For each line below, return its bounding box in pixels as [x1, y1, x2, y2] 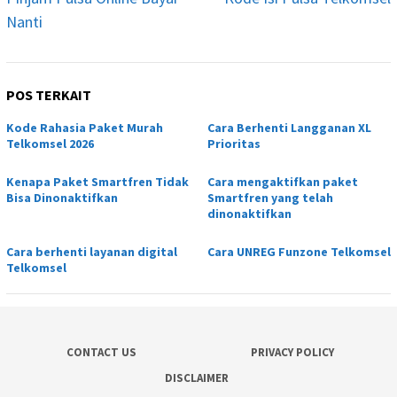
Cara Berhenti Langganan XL [207, 119, 371, 136]
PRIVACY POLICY [250, 344, 334, 360]
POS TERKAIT [6, 85, 91, 104]
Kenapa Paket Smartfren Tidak [6, 173, 189, 190]
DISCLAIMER [164, 370, 229, 385]
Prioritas [207, 135, 261, 152]
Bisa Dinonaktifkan [6, 189, 118, 206]
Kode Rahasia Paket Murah [6, 119, 163, 136]
